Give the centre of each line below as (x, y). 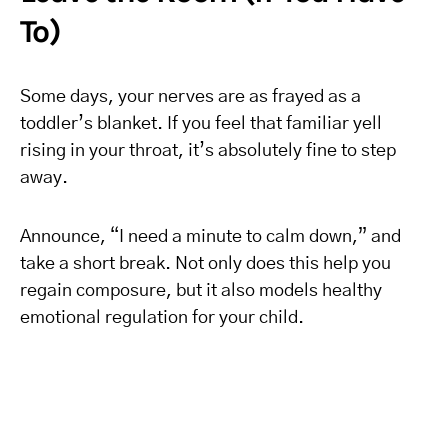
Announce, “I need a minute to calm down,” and (210, 237)
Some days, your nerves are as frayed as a (190, 97)
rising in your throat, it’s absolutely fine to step (208, 151)
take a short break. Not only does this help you (205, 264)
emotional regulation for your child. (162, 318)
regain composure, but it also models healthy (201, 291)
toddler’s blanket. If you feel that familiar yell (201, 124)
